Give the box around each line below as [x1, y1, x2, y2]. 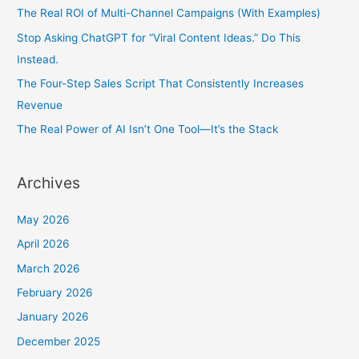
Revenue [17, 99, 63, 112]
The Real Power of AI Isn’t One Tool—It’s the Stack [17, 123, 279, 136]
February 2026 [17, 286, 94, 300]
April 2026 [17, 237, 71, 251]
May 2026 [17, 212, 71, 226]
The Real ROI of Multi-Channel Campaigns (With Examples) [17, 6, 321, 20]
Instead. [17, 52, 59, 66]
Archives [17, 172, 81, 192]
